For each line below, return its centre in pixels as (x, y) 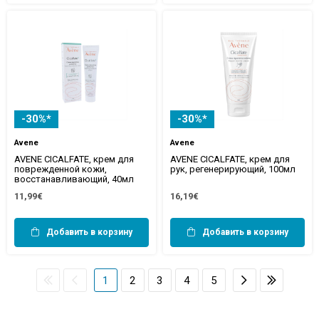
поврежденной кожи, (61, 169)
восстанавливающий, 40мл (74, 179)
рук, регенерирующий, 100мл (233, 169)
